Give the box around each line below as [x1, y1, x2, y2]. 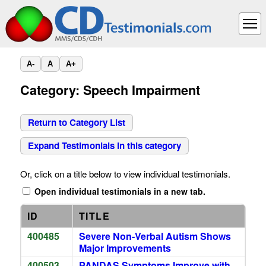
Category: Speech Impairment [20, 81, 200, 99]
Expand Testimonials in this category [27, 139, 181, 152]
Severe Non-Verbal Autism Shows [78, 229, 231, 243]
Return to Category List [27, 116, 125, 129]
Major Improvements [78, 241, 171, 255]
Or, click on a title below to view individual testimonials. [20, 167, 230, 180]
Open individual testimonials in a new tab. [31, 185, 205, 197]
